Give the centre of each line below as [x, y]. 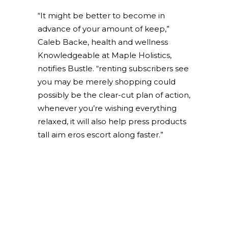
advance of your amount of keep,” [104, 29]
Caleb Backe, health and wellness [103, 42]
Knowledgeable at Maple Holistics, [105, 55]
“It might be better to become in [101, 16]
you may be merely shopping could [107, 82]
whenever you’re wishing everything [107, 108]
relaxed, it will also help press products [112, 121]
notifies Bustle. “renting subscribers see [113, 68]
